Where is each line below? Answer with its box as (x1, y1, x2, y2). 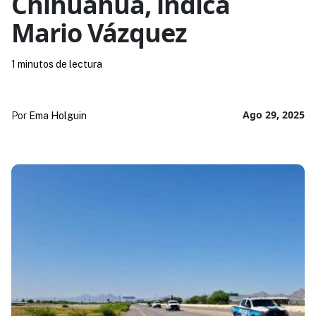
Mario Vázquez (11, 15, 187, 50)
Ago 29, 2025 (243, 107, 305, 121)
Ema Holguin (28, 109, 87, 121)
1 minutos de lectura (11, 58, 102, 70)
